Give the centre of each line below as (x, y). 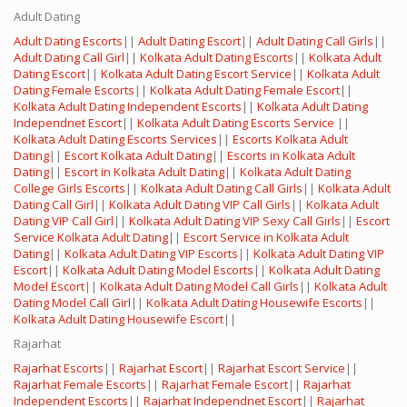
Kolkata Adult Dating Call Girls (222, 189)
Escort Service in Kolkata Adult (266, 238)
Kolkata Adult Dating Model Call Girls (199, 287)
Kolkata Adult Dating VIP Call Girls (200, 205)
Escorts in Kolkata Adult (291, 156)
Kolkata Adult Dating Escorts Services (115, 139)
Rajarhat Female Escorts (80, 385)
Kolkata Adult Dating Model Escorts (158, 270)
